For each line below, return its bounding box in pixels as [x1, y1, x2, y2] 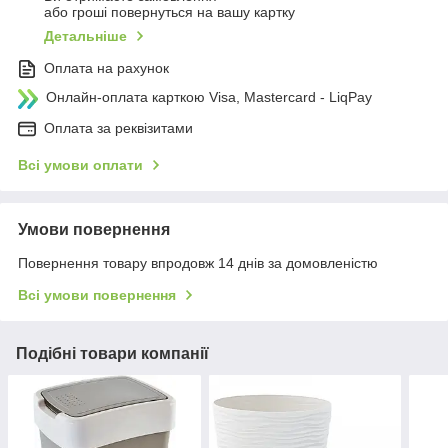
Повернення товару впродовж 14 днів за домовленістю [18, 255, 378, 272]
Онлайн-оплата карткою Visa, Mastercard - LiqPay [46, 89, 372, 106]
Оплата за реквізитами [44, 120, 193, 137]
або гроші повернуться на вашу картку [44, 4, 295, 21]
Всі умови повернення [18, 287, 176, 304]
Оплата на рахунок [44, 60, 169, 77]
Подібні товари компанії [16, 345, 209, 363]
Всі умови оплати [18, 157, 143, 174]
